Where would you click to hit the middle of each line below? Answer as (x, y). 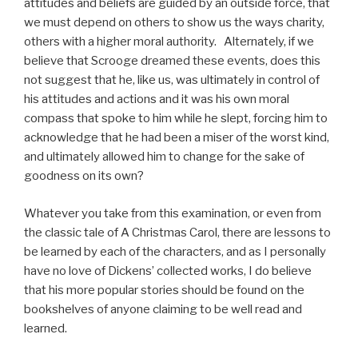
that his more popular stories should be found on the (164, 290)
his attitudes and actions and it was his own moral (157, 99)
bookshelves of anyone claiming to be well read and (163, 309)
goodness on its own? (84, 176)
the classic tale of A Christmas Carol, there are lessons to (177, 232)
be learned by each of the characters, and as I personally (175, 251)
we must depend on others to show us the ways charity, (174, 23)
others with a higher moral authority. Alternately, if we (169, 42)
